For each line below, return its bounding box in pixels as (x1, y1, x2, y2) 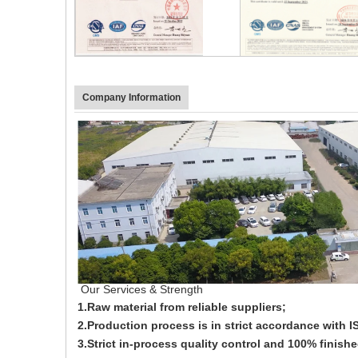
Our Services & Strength (78, 282, 203, 296)
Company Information (82, 92, 181, 103)
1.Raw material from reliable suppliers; (78, 300, 289, 313)
